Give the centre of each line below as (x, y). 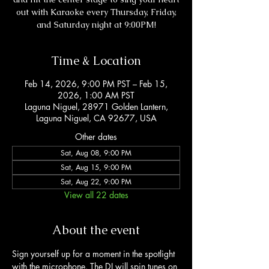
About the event (96, 230)
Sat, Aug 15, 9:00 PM (96, 167)
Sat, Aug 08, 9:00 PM (96, 153)
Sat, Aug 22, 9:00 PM (96, 182)
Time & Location (96, 61)
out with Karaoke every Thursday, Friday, (96, 12)
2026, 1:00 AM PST (96, 95)
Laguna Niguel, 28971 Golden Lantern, (96, 107)
